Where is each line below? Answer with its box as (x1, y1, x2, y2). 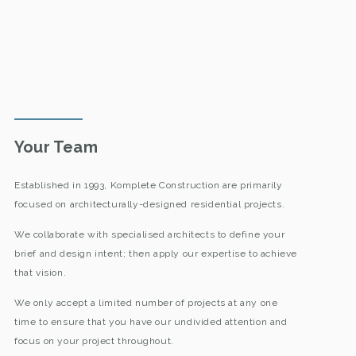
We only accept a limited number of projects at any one (14, 297, 278, 309)
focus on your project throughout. (14, 335, 174, 347)
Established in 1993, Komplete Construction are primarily (14, 179, 283, 191)
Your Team (14, 137, 98, 157)
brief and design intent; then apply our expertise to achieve (14, 247, 297, 259)
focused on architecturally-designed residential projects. (14, 198, 285, 210)
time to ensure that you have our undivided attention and (14, 316, 288, 328)
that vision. (14, 266, 69, 278)
